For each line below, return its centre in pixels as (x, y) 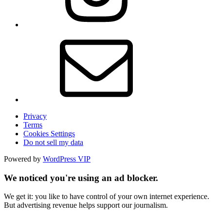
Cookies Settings (49, 133)
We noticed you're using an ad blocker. (81, 178)
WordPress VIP (67, 159)
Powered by (23, 159)
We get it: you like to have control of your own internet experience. (107, 197)
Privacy (35, 116)
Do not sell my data (53, 142)
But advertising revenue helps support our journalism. (86, 205)
